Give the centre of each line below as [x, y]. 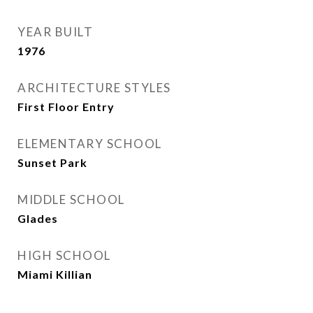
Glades [38, 218]
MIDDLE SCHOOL [71, 199]
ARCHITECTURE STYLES [94, 88]
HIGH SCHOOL [64, 255]
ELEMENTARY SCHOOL [90, 144]
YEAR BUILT [55, 32]
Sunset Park [52, 162]
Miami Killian [55, 274]
